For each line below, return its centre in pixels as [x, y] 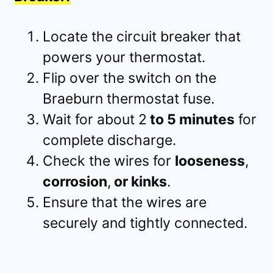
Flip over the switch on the [129, 78]
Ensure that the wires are [125, 203]
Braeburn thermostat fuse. [129, 99]
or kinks [139, 182]
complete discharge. [109, 140]
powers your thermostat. [124, 58]
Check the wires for [109, 161]
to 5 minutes [191, 120]
